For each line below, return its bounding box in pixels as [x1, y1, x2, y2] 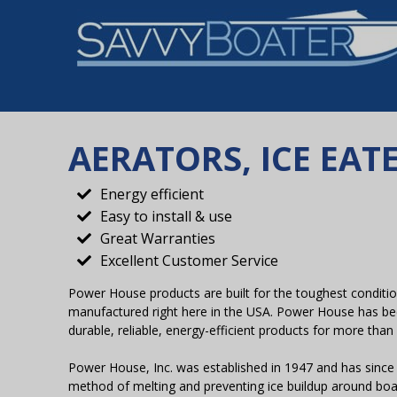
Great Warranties [99, 228, 215, 248]
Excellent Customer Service [99, 250, 278, 270]
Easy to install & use [99, 206, 232, 226]
